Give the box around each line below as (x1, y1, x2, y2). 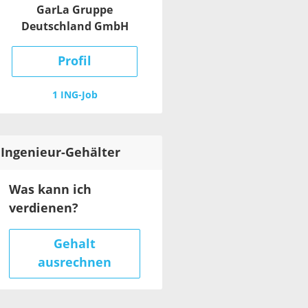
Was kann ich (9, 182, 91, 198)
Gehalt (54, 236, 96, 252)
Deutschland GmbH (21, 20, 129, 34)
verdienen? (9, 201, 78, 217)
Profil (58, 54, 91, 69)
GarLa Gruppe (36, 3, 113, 17)
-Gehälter (61, 145, 120, 161)
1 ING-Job (52, 89, 98, 102)
